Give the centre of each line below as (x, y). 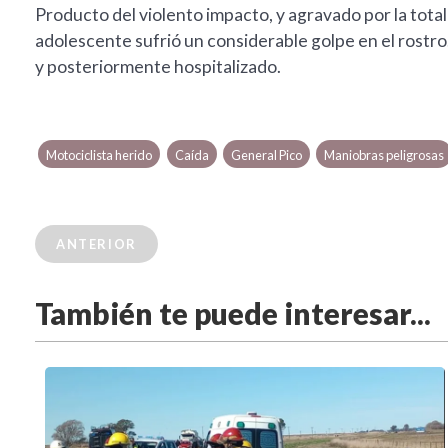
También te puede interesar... (233, 313)
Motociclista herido (99, 155)
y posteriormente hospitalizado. (158, 67)
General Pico (266, 155)
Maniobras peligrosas (384, 155)
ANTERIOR (96, 244)
